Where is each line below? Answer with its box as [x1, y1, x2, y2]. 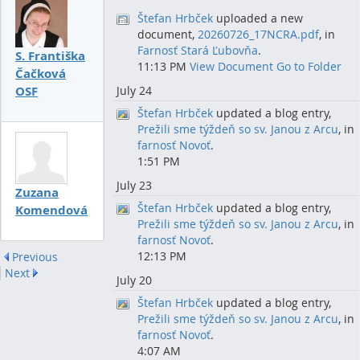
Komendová [15, 202, 88, 219]
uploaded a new [213, 10, 303, 26]
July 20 [117, 272, 152, 288]
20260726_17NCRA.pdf [198, 27, 319, 42]
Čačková [15, 64, 66, 82]
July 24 [117, 83, 152, 98]
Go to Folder [276, 59, 342, 74]
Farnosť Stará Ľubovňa [137, 43, 258, 58]
